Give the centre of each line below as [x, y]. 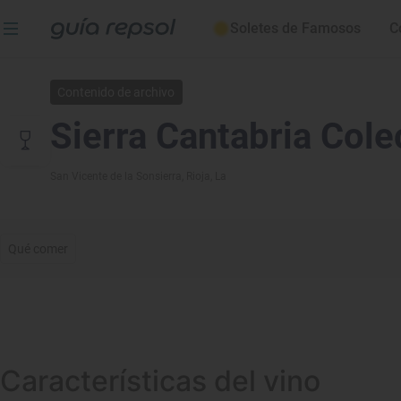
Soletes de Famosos [295, 28]
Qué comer [38, 249]
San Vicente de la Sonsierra [116, 176]
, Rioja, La [204, 176]
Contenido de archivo [116, 92]
